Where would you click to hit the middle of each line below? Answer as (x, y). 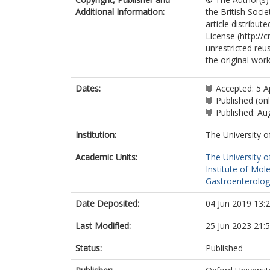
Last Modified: (103, 226)
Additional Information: (120, 12)
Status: (89, 248)
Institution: (96, 135)
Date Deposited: (107, 203)
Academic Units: (106, 157)
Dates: (88, 88)
